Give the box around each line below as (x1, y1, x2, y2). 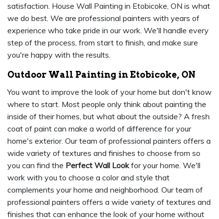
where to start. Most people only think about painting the (7, 99, 206, 109)
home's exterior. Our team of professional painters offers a (7, 136, 211, 146)
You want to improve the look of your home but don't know (7, 87, 212, 97)
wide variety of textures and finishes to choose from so (7, 148, 200, 158)
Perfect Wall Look (66, 160, 129, 171)
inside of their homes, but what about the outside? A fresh (7, 111, 210, 122)
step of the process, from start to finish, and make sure (7, 38, 198, 48)
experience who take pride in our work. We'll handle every (7, 25, 209, 36)
